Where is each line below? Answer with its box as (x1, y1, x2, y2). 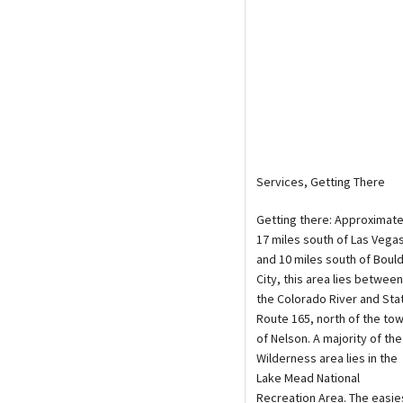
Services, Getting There (256, 173, 385, 190)
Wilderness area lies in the (256, 349, 398, 366)
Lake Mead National (256, 369, 360, 386)
